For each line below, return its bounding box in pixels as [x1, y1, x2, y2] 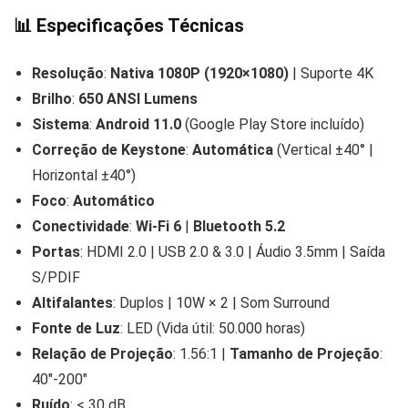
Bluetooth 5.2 [193, 218, 285, 236]
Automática [192, 141, 273, 159]
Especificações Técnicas [36, 15, 244, 37]
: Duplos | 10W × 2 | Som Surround [113, 294, 330, 312]
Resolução [32, 65, 104, 83]
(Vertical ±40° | [273, 141, 373, 159]
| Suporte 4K [289, 65, 373, 83]
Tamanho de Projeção [229, 345, 380, 363]
